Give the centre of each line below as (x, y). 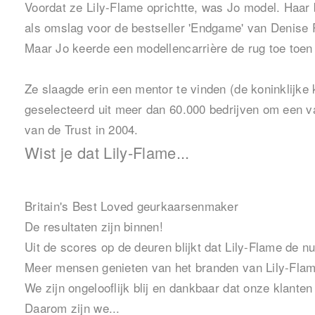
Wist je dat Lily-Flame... (107, 153)
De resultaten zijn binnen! (94, 226)
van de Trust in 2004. (82, 129)
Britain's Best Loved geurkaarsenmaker (131, 206)
